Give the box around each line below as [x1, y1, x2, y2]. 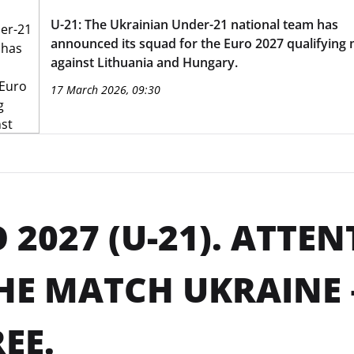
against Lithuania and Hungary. [50, 54, 238, 71]
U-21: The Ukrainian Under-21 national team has [50, 16, 338, 33]
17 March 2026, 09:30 [50, 82, 160, 97]
